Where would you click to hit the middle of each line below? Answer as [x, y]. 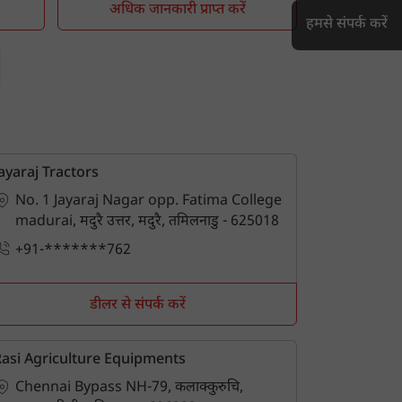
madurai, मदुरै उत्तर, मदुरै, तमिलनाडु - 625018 [147, 222]
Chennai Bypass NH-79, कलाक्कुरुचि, [129, 388]
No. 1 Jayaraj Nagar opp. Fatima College [148, 201]
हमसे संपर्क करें [347, 25]
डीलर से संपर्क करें [137, 305]
